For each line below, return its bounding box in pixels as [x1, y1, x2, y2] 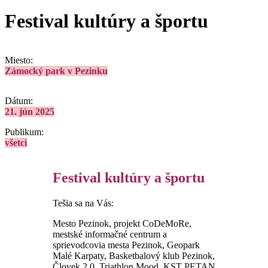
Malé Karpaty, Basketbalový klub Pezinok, [53, 250, 215, 261]
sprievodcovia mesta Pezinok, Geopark [53, 239, 200, 250]
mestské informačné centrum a [53, 229, 167, 239]
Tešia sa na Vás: [53, 197, 114, 208]
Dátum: [5, 95, 33, 106]
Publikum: [5, 126, 44, 137]
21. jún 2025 [5, 106, 54, 117]
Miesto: [5, 54, 33, 65]
